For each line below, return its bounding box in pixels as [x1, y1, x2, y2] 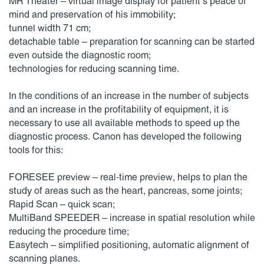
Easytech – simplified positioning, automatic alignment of [9, 240, 249, 250]
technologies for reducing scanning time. [9, 64, 179, 74]
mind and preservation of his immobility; [9, 10, 176, 19]
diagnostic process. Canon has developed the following [9, 132, 242, 141]
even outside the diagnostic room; [9, 51, 151, 60]
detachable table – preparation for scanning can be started [9, 37, 255, 47]
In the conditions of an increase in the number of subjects [9, 91, 249, 101]
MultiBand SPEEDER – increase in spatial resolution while [9, 213, 255, 223]
